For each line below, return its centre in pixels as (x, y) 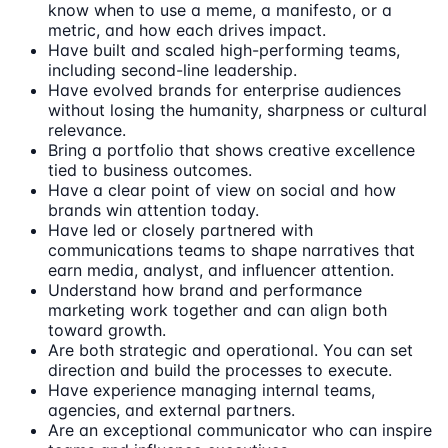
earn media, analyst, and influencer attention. (221, 270)
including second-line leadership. (172, 70)
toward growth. (107, 330)
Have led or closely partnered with (180, 230)
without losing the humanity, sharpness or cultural (237, 110)
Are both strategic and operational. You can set (230, 350)
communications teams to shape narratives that (231, 250)
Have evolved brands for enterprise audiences (224, 90)
